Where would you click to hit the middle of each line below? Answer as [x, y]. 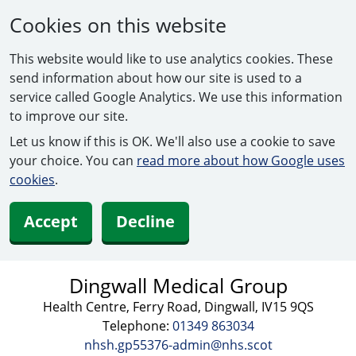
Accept [51, 221]
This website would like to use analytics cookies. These [171, 59]
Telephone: [137, 326]
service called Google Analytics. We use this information [176, 97]
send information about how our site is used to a [156, 78]
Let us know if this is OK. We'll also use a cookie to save [172, 141]
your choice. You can [73, 161]
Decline [145, 221]
